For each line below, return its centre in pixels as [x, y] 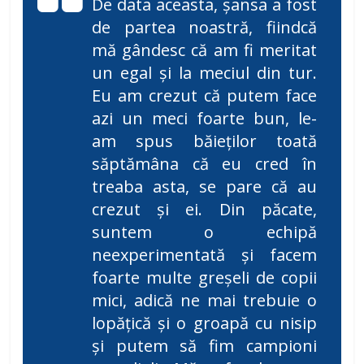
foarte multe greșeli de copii [204, 278]
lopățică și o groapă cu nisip [204, 323]
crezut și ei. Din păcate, [204, 210]
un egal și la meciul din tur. [204, 73]
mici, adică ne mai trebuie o [204, 301]
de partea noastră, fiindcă [204, 28]
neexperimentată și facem [204, 255]
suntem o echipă [204, 232]
